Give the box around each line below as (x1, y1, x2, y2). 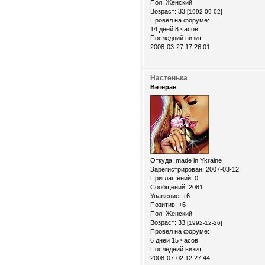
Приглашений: (150, 174, 193, 182)
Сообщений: (150, 183, 187, 190)
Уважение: (150, 192, 181, 199)
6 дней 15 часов (150, 236, 198, 244)
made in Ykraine (174, 156, 222, 164)
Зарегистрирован (150, 165, 202, 173)
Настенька (150, 74, 188, 83)
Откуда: (150, 156, 174, 164)
